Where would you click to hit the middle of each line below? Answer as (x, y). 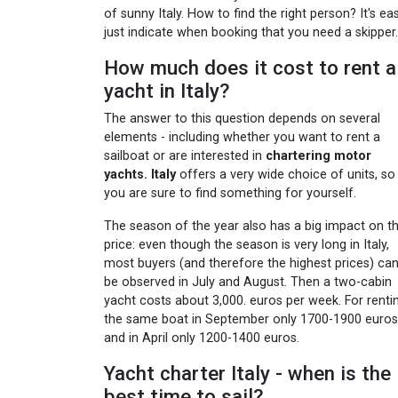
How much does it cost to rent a (250, 68)
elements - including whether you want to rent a (242, 138)
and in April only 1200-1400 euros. (202, 338)
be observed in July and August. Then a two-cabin (248, 283)
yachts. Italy (140, 175)
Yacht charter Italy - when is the (247, 374)
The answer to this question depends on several (242, 119)
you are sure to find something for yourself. (230, 194)
